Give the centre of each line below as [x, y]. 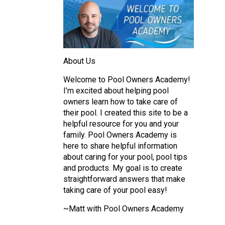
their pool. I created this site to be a [126, 113]
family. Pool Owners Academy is [120, 135]
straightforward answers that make [124, 179]
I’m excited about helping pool [116, 90]
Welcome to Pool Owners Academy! [127, 79]
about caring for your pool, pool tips [125, 157]
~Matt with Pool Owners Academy [124, 208]
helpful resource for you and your [121, 124]
